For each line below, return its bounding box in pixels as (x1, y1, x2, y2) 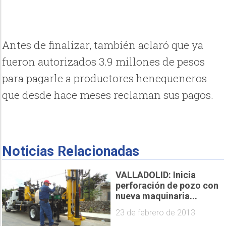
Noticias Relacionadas (2, 143, 140, 160)
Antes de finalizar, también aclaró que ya (2, 38, 204, 52)
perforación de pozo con (116, 180, 218, 191)
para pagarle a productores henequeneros (2, 71, 207, 86)
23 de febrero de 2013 (116, 207, 195, 217)
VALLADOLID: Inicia (116, 169, 196, 181)
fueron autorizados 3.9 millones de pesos (2, 54, 205, 69)
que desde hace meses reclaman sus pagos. (2, 88, 214, 102)
